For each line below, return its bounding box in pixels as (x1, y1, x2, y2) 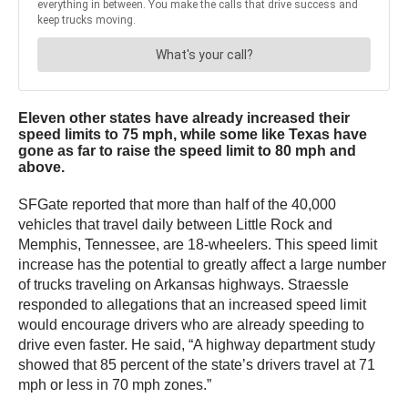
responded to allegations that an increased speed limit (18, 297, 366, 313)
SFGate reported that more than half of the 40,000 (18, 197, 336, 213)
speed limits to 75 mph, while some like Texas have (18, 127, 367, 143)
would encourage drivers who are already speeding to (18, 317, 364, 333)
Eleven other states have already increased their (18, 110, 350, 127)
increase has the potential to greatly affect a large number (18, 257, 386, 273)
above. (18, 159, 65, 176)
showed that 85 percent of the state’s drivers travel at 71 (18, 357, 375, 373)
